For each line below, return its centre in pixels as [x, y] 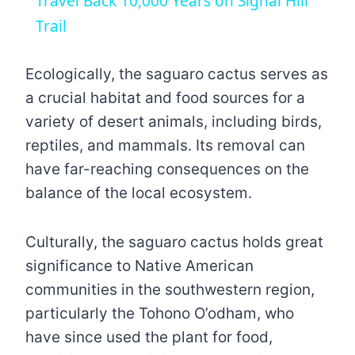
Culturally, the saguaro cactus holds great [174, 242]
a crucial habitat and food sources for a [165, 98]
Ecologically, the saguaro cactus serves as [177, 74]
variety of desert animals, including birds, [174, 122]
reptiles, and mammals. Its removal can [165, 146]
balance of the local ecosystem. [139, 193]
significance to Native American [139, 266]
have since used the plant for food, [149, 338]
